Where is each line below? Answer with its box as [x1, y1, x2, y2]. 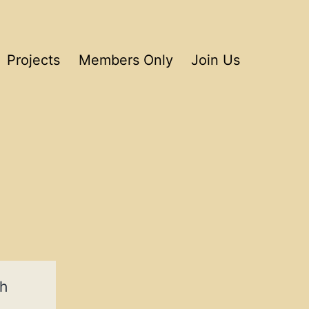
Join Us [191, 51, 240, 68]
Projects [7, 51, 61, 68]
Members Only [78, 51, 173, 68]
